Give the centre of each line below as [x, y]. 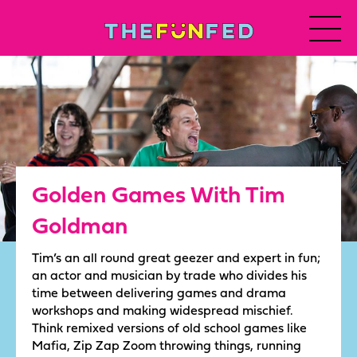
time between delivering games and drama [159, 292]
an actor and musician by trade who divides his [169, 275]
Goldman [80, 225]
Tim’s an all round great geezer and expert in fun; [176, 257]
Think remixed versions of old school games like [169, 327]
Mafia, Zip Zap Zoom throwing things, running [167, 345]
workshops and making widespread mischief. [164, 310]
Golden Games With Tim [159, 194]
